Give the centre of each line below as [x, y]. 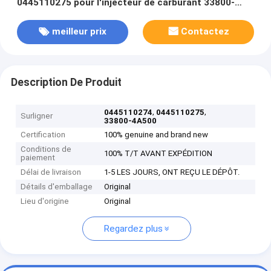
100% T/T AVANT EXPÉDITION [158, 154]
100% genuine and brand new [156, 135]
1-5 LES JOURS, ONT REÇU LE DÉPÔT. [172, 172]
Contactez [205, 32]
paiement [38, 158]
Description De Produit [66, 82]
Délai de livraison [51, 172]
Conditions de [46, 149]
